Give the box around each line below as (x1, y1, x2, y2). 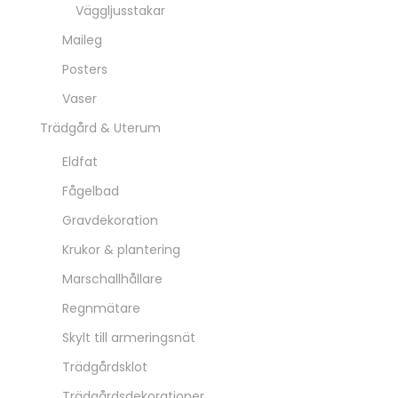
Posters (62, 60, 107, 78)
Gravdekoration (62, 211, 158, 229)
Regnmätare (62, 299, 140, 317)
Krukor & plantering (62, 241, 180, 259)
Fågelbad (62, 182, 119, 200)
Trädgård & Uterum (40, 119, 161, 137)
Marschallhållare (62, 270, 163, 288)
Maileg (62, 31, 102, 49)
